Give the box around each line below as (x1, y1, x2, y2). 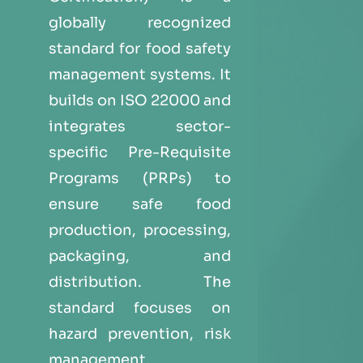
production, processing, (49, 221, 232, 239)
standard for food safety (49, 40, 232, 58)
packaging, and (49, 247, 232, 265)
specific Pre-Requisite (49, 143, 232, 161)
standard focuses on (49, 299, 232, 317)
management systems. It (49, 66, 232, 83)
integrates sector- (49, 117, 232, 135)
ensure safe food (49, 195, 232, 213)
